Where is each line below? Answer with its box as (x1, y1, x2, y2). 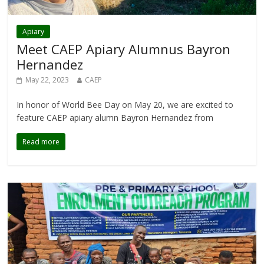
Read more (22, 137, 60, 147)
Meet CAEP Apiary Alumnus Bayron (16, 40, 231, 58)
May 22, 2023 (25, 75, 70, 85)
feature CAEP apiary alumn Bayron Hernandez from (16, 112, 214, 124)
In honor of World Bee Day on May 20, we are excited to (16, 99, 234, 111)
